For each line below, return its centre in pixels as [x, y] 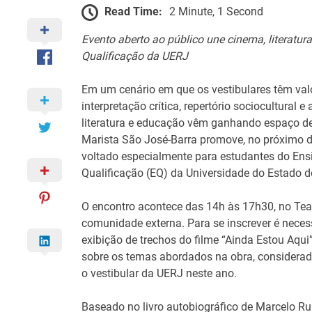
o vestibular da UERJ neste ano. [159, 273]
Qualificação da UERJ [135, 56]
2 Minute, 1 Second [217, 11]
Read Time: [134, 11]
